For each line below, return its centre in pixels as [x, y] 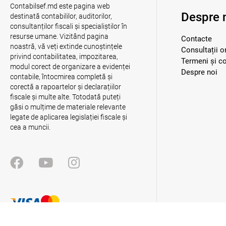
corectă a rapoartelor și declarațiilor [66, 87]
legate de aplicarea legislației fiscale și [69, 117]
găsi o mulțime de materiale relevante [68, 107]
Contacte [197, 39]
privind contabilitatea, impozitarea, [64, 56]
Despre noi [200, 72]
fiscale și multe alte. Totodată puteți [65, 97]
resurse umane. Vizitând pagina [59, 36]
